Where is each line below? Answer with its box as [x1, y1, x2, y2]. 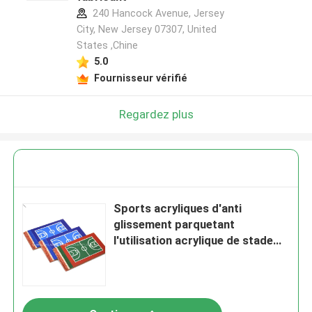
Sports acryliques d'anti [114, 201, 242, 216]
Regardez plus [118, 107, 194, 121]
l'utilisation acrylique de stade [114, 233, 274, 248]
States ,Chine [76, 40, 138, 52]
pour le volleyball [114, 249, 203, 264]
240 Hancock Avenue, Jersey [89, 8, 224, 19]
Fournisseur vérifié [93, 72, 187, 84]
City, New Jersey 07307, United [76, 24, 217, 36]
